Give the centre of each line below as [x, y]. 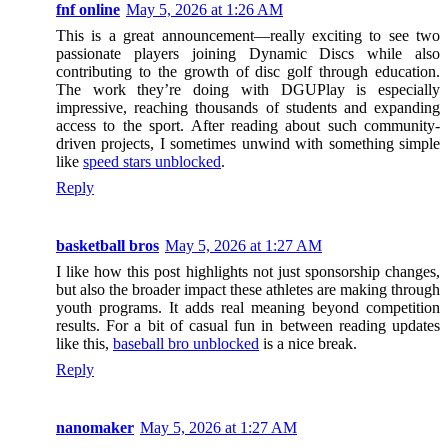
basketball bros [107, 245]
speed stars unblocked [152, 161]
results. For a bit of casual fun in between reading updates [248, 325]
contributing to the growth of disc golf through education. [248, 71]
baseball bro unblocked [186, 343]
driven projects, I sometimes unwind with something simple [248, 143]
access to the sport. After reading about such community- [248, 125]
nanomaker [95, 427]
